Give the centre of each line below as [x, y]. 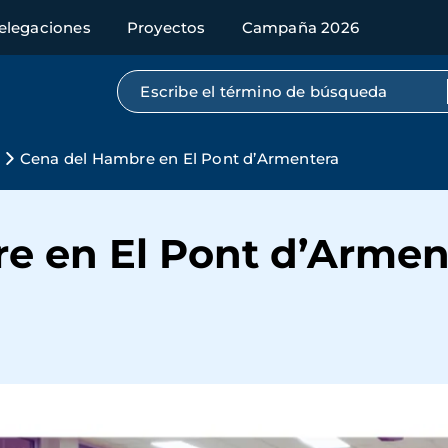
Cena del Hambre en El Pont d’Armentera [179, 158]
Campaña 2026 [300, 27]
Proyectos [166, 27]
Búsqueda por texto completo [259, 87]
